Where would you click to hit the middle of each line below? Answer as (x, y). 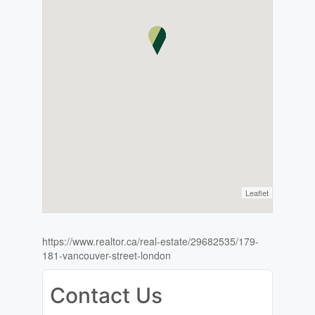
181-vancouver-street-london (106, 256)
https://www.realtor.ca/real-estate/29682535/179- (150, 242)
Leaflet (257, 193)
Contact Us (106, 296)
